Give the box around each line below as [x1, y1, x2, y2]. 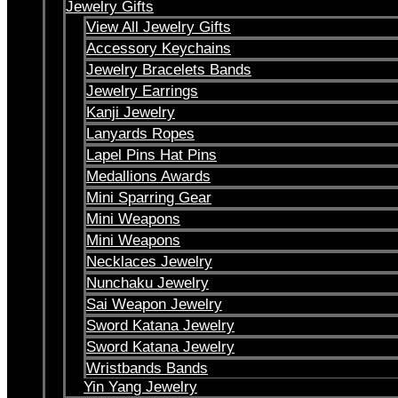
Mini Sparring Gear [86, 189, 211, 206]
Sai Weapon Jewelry [86, 296, 222, 313]
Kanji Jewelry [86, 104, 175, 121]
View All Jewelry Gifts [86, 19, 231, 36]
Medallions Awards [86, 168, 211, 185]
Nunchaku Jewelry [86, 275, 209, 291]
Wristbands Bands [86, 360, 208, 377]
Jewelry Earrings [86, 83, 198, 99]
